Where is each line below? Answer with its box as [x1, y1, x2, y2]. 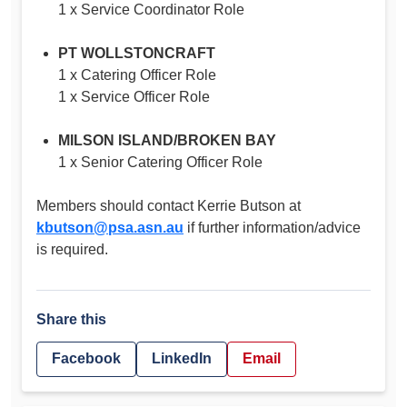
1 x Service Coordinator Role [58, 2, 244, 18]
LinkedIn [152, 351, 212, 367]
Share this [36, 312, 106, 328]
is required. [36, 242, 108, 258]
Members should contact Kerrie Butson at [36, 198, 301, 214]
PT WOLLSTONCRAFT [58, 45, 215, 62]
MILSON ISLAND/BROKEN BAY [58, 133, 276, 149]
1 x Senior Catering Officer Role [58, 154, 263, 171]
